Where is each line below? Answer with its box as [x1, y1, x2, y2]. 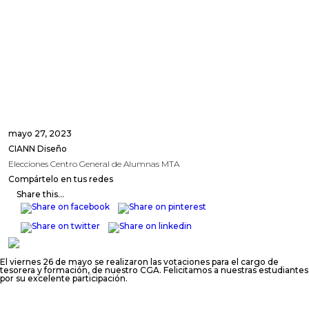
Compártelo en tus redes [8, 173, 113, 184]
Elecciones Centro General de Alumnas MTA [8, 158, 179, 169]
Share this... [17, 188, 64, 199]
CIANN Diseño [8, 143, 67, 154]
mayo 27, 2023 [8, 128, 72, 139]
